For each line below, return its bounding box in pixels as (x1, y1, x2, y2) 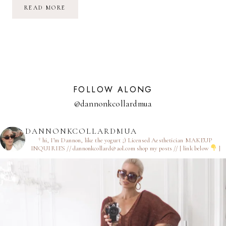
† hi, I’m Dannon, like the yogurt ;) (38, 136, 128, 144)
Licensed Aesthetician (128, 136, 185, 144)
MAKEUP (185, 136, 213, 144)
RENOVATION (65, 17, 114, 25)
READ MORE (24, 4, 66, 11)
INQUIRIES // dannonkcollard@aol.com (30, 144, 135, 152)
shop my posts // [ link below (135, 144, 211, 152)
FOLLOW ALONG (73, 83, 153, 95)
